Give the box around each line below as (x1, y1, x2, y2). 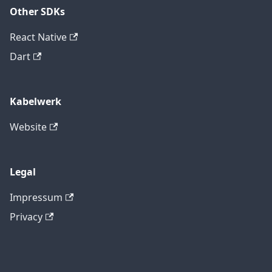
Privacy (10, 210, 42, 223)
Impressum (10, 191, 63, 204)
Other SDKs (10, 5, 65, 18)
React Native (10, 30, 67, 44)
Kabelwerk (10, 95, 61, 108)
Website (10, 120, 47, 134)
